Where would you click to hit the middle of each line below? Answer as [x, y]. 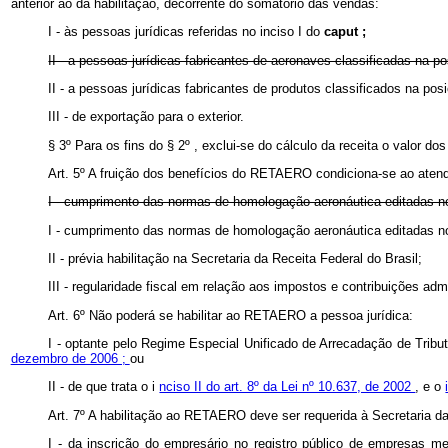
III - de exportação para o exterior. [146, 117]
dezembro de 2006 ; [70, 359]
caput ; [345, 32]
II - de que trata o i [104, 387]
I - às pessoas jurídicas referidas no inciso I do [186, 32]
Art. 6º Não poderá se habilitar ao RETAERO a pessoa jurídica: [231, 315]
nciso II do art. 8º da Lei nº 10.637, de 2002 [287, 387]
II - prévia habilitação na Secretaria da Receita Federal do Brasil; [235, 259]
